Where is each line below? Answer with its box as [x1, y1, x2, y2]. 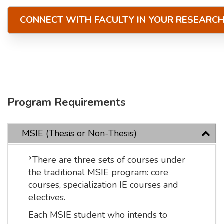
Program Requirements [7, 95, 126, 110]
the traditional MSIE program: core [28, 166, 168, 178]
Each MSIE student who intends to [28, 209, 167, 221]
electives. [28, 191, 65, 203]
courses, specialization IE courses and [28, 179, 178, 191]
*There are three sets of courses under [28, 154, 185, 166]
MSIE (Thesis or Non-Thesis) [22, 127, 137, 139]
